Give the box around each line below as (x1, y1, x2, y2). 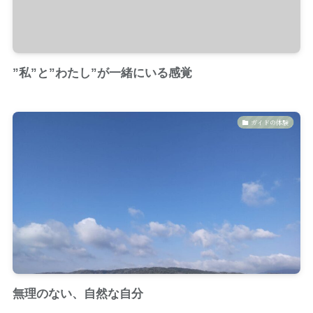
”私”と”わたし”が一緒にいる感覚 (12, 66, 192, 80)
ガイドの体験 (251, 117, 289, 127)
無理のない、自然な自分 (12, 287, 143, 301)
